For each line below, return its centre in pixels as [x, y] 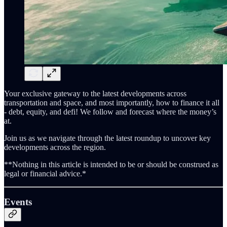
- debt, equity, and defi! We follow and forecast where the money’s [110, 111]
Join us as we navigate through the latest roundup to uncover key [107, 138]
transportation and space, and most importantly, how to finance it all [112, 102]
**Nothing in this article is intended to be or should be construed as [111, 164]
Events [18, 202]
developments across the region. [55, 147]
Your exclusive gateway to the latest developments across [95, 93]
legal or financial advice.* [45, 173]
